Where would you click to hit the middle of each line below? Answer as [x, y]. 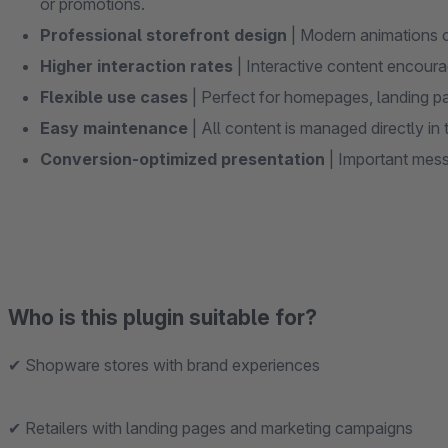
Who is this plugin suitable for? [162, 317]
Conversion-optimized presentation [184, 159]
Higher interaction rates [138, 66]
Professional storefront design [165, 35]
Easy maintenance [116, 128]
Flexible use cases [114, 97]
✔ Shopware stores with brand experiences [164, 365]
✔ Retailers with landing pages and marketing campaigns [210, 428]
